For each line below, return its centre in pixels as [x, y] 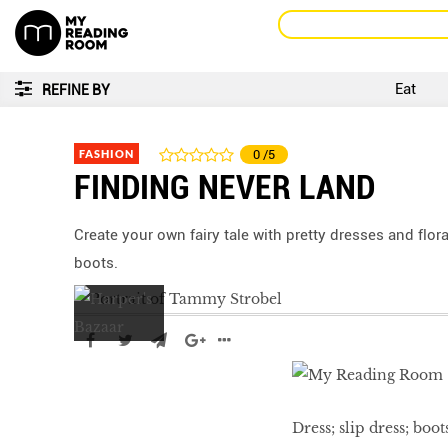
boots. [96, 263]
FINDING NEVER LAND [224, 187]
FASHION [106, 153]
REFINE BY [76, 90]
